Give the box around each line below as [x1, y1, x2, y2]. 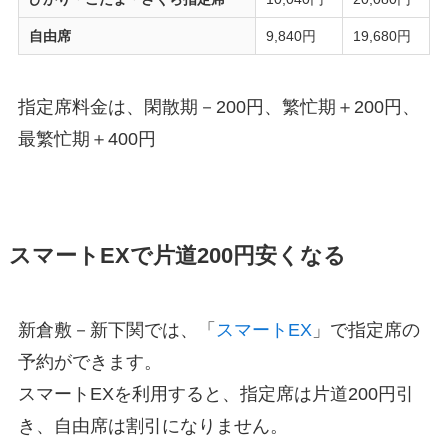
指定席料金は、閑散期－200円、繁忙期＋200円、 [17, 96, 420, 117]
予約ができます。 [17, 351, 162, 372]
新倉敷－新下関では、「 [17, 319, 216, 340]
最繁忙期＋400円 [17, 128, 156, 149]
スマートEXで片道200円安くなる [8, 243, 346, 268]
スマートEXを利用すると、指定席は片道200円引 [17, 383, 414, 404]
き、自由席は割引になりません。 [17, 415, 288, 436]
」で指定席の [311, 319, 420, 340]
